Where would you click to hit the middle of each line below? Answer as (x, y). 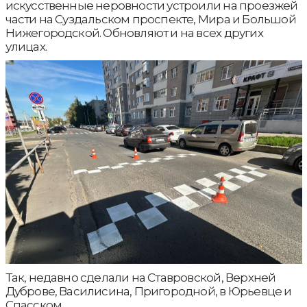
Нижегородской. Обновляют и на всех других (134, 33)
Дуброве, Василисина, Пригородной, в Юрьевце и (148, 291)
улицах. (26, 47)
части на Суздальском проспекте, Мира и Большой (150, 19)
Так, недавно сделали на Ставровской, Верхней (140, 277)
